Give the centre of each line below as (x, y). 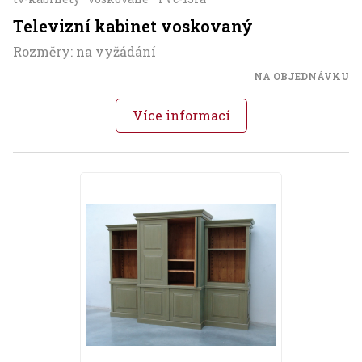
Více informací (181, 116)
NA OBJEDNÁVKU (301, 76)
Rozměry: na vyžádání (84, 52)
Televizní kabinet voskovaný (133, 26)
